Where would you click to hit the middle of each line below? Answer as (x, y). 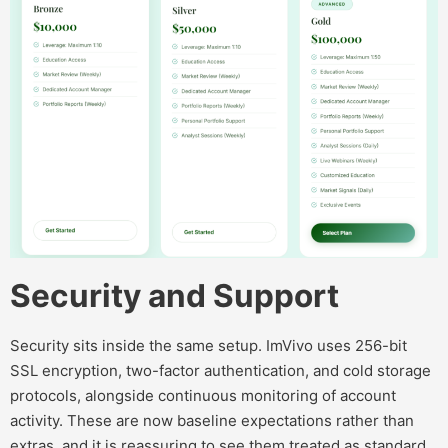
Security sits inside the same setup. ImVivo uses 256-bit (208, 345)
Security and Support (178, 295)
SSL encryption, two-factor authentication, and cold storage (220, 370)
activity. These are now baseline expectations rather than (212, 420)
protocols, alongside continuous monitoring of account (203, 395)
